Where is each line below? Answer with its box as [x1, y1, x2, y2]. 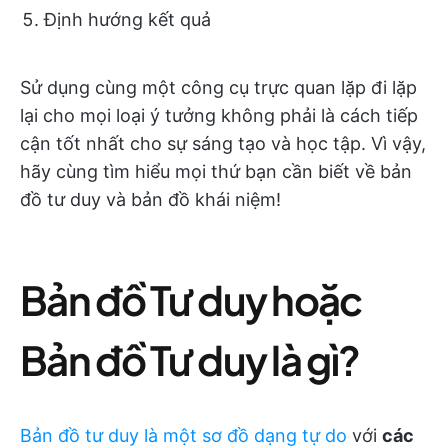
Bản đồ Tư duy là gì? [20, 334, 360, 385]
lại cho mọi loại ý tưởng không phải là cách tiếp [20, 105, 418, 126]
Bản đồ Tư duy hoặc [20, 274, 362, 325]
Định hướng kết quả [44, 9, 211, 30]
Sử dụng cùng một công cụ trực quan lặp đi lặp [20, 77, 417, 98]
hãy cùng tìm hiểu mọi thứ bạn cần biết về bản [20, 161, 412, 182]
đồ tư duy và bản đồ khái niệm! [20, 189, 281, 210]
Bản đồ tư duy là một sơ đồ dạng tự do [20, 425, 347, 446]
